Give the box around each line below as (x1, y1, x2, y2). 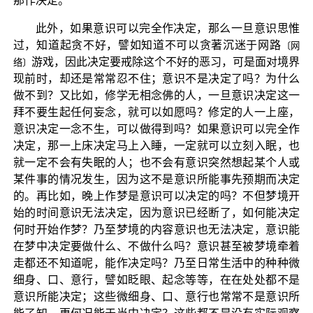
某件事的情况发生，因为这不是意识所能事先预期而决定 (13, 173, 300, 185)
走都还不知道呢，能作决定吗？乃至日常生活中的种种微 (13, 256, 300, 269)
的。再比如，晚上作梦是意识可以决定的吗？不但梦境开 (13, 189, 300, 202)
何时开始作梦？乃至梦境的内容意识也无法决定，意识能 (13, 223, 300, 235)
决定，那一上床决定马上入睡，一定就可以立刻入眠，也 (13, 139, 300, 152)
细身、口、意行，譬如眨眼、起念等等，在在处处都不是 (13, 273, 300, 286)
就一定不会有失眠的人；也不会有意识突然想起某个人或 (13, 156, 300, 168)
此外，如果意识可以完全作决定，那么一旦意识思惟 (35, 22, 300, 34)
